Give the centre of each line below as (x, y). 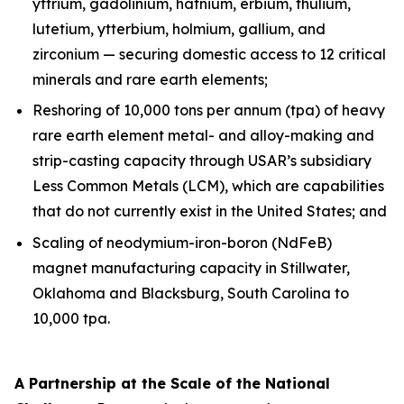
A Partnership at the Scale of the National (172, 383)
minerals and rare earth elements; (150, 79)
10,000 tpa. (71, 318)
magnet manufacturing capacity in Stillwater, (191, 267)
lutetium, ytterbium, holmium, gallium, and (179, 28)
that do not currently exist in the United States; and (210, 211)
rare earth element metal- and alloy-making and (203, 136)
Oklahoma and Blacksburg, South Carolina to (191, 293)
